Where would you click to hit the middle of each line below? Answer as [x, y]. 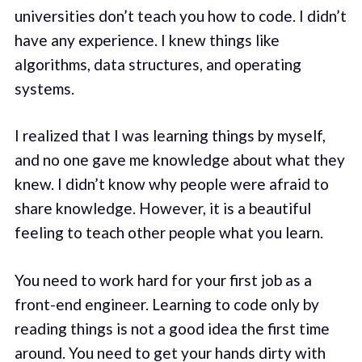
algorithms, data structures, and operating [158, 64]
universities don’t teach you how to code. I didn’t [180, 15]
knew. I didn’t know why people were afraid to [171, 184]
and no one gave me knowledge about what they [179, 160]
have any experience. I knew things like [147, 40]
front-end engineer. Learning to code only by [166, 304]
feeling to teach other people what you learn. [168, 233]
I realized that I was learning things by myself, [170, 136]
